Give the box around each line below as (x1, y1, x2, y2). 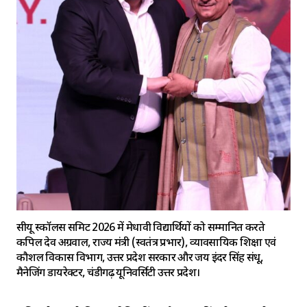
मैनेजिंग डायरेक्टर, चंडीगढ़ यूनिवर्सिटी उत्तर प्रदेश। (16, 267, 200, 282)
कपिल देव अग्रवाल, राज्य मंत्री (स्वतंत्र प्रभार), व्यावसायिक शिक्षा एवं (16, 236, 276, 251)
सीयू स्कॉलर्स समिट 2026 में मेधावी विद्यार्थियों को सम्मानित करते (16, 221, 265, 236)
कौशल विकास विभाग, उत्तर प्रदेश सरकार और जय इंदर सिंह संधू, (16, 251, 263, 267)
